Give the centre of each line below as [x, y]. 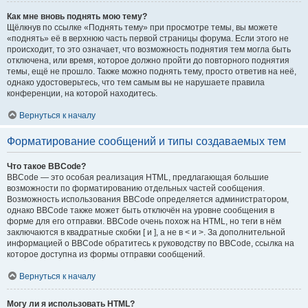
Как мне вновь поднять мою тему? [77, 16]
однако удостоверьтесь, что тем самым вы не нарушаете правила [136, 82]
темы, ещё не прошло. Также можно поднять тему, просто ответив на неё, [152, 71]
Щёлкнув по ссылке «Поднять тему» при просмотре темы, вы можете [142, 27]
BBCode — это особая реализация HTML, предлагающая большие [138, 177]
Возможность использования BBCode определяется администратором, [148, 199]
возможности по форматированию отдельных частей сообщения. [136, 188]
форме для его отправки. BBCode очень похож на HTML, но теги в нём [144, 221]
